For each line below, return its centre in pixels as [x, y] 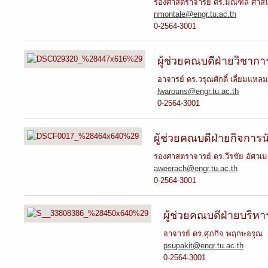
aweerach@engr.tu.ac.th [196, 168]
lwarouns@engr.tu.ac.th [198, 91]
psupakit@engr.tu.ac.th [203, 246]
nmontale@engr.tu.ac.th [195, 14]
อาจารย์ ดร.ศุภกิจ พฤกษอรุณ [213, 234]
